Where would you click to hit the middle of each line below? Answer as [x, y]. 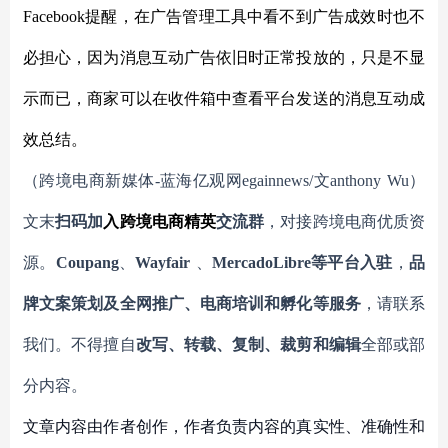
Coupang [87, 262]
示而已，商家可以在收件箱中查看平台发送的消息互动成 [224, 98]
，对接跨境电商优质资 [345, 221]
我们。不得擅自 [79, 344]
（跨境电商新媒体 [89, 180]
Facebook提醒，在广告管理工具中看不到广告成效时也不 [224, 16]
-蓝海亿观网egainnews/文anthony [268, 180]
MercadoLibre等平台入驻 [302, 262]
